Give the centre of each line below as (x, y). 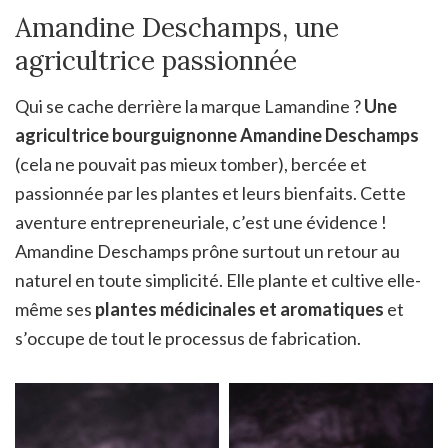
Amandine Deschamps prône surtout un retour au (207, 250)
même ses (55, 308)
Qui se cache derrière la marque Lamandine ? (189, 105)
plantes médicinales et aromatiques (239, 308)
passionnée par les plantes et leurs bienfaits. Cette (210, 192)
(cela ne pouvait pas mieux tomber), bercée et (191, 163)
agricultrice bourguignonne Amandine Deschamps (217, 134)
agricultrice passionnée (156, 60)
